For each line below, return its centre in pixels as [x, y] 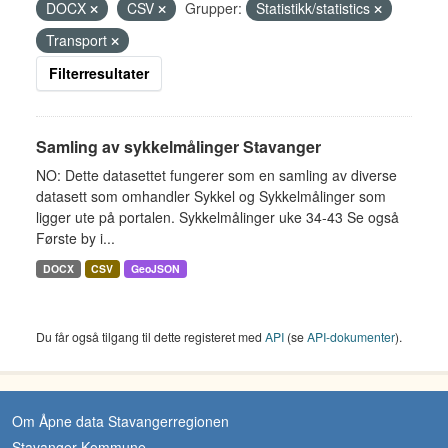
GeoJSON [156, 268]
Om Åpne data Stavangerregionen [120, 421]
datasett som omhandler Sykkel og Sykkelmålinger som [211, 196]
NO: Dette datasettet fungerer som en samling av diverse [216, 175]
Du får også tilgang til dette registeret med [150, 336]
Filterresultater [99, 73]
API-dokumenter [351, 336]
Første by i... [75, 238]
